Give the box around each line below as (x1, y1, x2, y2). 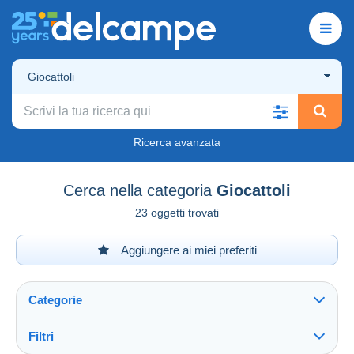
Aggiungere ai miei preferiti (118, 243, 257, 257)
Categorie (28, 292, 82, 307)
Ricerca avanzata (134, 135, 220, 149)
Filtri (28, 329, 54, 343)
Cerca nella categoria (63, 181, 212, 199)
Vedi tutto (32, 338, 85, 352)
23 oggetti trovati (135, 205, 219, 219)
